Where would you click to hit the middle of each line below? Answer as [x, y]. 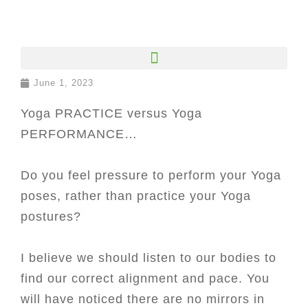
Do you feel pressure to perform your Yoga [151, 175]
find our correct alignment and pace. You [145, 278]
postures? [51, 217]
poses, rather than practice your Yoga [136, 196]
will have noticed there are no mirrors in [143, 299]
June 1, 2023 [64, 83]
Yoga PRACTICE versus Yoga [111, 113]
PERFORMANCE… [79, 134]
